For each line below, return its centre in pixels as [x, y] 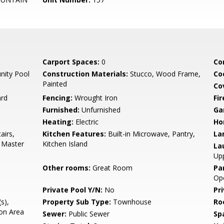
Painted [55, 84]
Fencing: [58, 98]
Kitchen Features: [74, 134]
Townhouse [131, 202]
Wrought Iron [95, 98]
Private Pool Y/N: [73, 190]
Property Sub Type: [77, 202]
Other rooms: [67, 168]
